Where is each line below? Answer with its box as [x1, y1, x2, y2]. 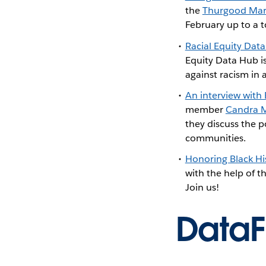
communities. [185, 131, 248, 144]
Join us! [185, 181, 221, 194]
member [185, 103, 226, 116]
